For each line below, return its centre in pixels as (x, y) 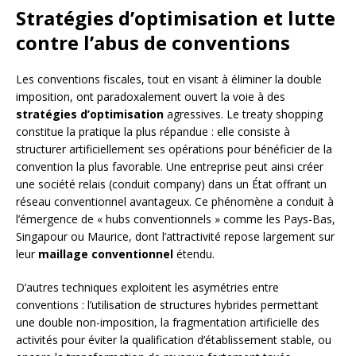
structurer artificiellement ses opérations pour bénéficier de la (174, 149)
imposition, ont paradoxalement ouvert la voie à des (151, 96)
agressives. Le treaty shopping (243, 114)
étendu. (194, 253)
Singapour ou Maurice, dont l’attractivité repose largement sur (175, 236)
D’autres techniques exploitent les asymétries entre (147, 287)
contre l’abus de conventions (153, 42)
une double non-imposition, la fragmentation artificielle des (168, 322)
